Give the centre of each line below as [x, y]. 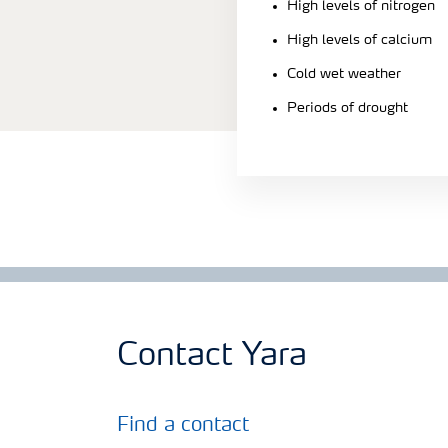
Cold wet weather [344, 73]
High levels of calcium [359, 39]
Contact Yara [212, 356]
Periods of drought [347, 107]
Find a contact [183, 425]
